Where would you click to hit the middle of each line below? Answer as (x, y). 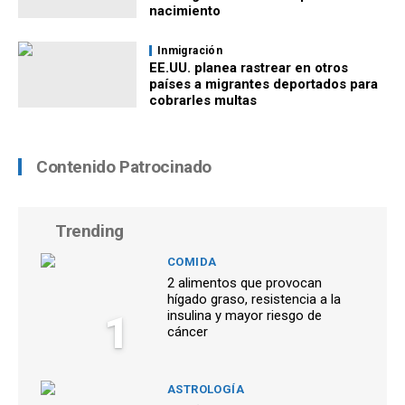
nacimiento (185, 11)
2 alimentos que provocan (245, 283)
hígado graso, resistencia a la (254, 300)
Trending (89, 231)
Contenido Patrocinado (124, 167)
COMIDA (192, 262)
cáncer (188, 332)
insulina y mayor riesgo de (245, 316)
